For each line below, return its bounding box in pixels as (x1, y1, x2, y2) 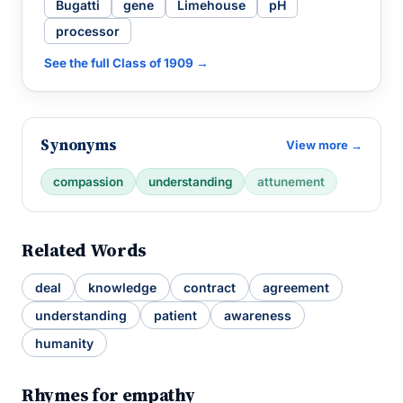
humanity (35, 336, 94, 351)
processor (56, 23, 120, 39)
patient (154, 308, 197, 323)
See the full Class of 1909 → (44, 56, 209, 70)
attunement (257, 175, 325, 189)
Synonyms (40, 134, 117, 156)
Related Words (22, 237, 148, 263)
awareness (224, 308, 291, 323)
